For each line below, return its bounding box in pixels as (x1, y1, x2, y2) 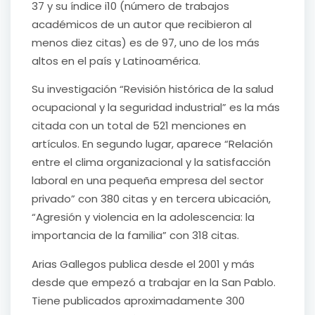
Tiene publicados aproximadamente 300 (32, 292, 245, 308)
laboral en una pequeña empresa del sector (32, 173, 264, 188)
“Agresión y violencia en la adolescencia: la (32, 210, 255, 225)
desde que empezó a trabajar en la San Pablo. (32, 274, 276, 290)
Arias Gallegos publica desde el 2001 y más (32, 256, 255, 271)
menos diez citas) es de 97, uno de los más (32, 34, 259, 50)
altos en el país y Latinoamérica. (32, 53, 200, 68)
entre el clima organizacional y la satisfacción (32, 155, 271, 170)
